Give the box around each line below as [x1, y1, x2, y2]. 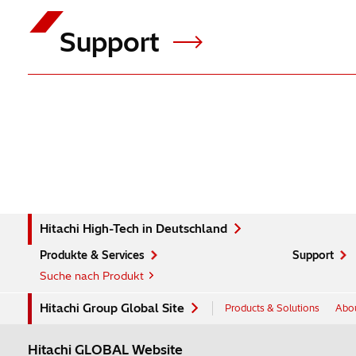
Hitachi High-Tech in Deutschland [39, 222, 227, 236]
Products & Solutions [224, 302, 319, 314]
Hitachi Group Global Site [39, 301, 184, 315]
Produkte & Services [39, 249, 145, 261]
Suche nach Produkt [39, 269, 144, 282]
